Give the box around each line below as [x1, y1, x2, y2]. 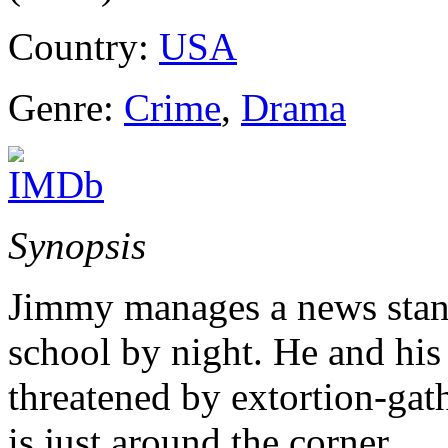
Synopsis [8, 224, 146, 267]
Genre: [8, 86, 124, 129]
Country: [8, 25, 159, 68]
